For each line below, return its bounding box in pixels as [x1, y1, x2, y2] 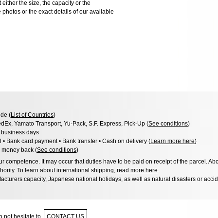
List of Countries [11, 111, 54, 118]
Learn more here [150, 137, 195, 145]
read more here [117, 166, 158, 174]
